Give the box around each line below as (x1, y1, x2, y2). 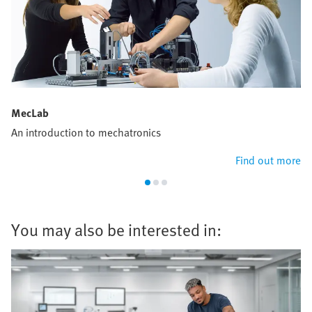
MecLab (11, 104, 49, 122)
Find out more (235, 152, 301, 169)
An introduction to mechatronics (11, 124, 161, 141)
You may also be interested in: (11, 217, 221, 242)
